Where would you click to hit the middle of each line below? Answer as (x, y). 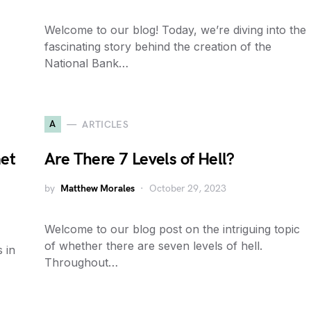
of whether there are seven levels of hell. (153, 246)
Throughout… (81, 262)
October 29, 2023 (188, 188)
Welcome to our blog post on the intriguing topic (172, 229)
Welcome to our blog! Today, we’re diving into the (175, 30)
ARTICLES (106, 124)
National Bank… (86, 63)
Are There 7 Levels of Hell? (140, 159)
